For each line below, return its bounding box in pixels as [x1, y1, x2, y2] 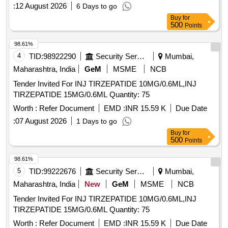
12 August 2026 [15, 2, 67, 11]
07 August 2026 [15, 117, 67, 126]
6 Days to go [76, 2, 117, 11]
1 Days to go [76, 117, 117, 126]
